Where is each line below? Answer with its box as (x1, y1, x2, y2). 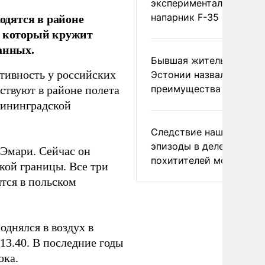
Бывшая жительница (151, 54, 248, 66)
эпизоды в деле (151, 140, 224, 152)
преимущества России (151, 83, 258, 95)
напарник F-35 (151, 11, 219, 23)
